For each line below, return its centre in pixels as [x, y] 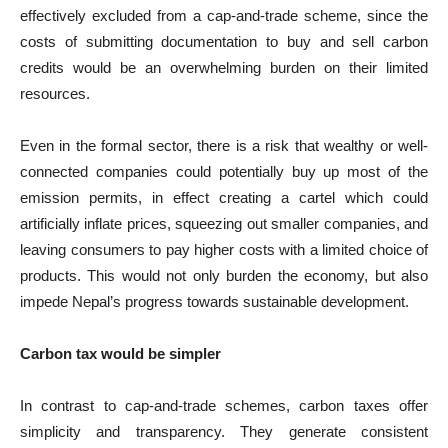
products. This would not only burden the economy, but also [224, 275]
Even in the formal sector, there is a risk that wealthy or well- [224, 145]
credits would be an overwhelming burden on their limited [224, 67]
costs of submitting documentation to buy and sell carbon [224, 41]
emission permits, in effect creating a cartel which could [224, 197]
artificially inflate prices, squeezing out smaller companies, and [224, 223]
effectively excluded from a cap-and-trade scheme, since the [224, 15]
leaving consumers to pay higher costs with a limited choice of [224, 249]
